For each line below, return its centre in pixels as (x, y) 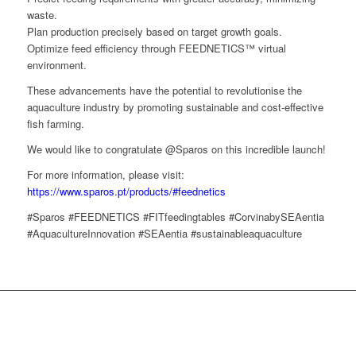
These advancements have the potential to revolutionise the (164, 91)
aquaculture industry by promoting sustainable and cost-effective (175, 107)
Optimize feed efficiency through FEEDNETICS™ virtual (156, 48)
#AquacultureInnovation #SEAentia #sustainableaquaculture (164, 234)
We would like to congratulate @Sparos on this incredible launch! (176, 149)
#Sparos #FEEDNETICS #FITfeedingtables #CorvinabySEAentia (175, 217)
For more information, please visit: (105, 175)
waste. (42, 15)
